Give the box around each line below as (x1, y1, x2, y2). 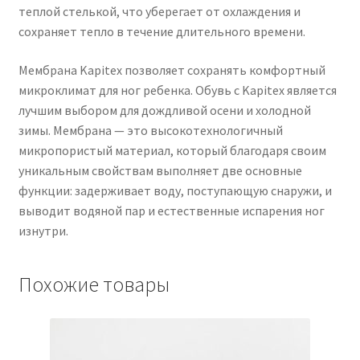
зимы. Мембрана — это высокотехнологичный (18, 122, 283, 139)
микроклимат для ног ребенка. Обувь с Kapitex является (18, 82, 337, 99)
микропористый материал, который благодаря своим (18, 142, 326, 159)
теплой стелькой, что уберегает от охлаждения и (18, 3, 301, 20)
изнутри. (18, 223, 68, 239)
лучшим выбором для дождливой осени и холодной (18, 102, 311, 119)
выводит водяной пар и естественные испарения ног (18, 202, 325, 219)
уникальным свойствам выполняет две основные (18, 162, 302, 179)
